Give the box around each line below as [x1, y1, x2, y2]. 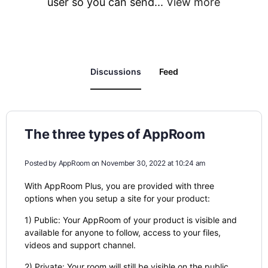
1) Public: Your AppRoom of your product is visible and [25, 215, 237, 225]
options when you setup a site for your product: [25, 193, 210, 203]
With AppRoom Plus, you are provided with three [25, 181, 214, 191]
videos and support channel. [25, 240, 136, 250]
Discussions [90, 66, 141, 77]
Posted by [25, 159, 59, 167]
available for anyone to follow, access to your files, [25, 227, 221, 237]
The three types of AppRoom [25, 126, 205, 142]
